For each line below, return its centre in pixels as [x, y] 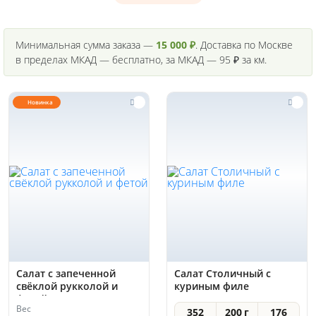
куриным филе [212, 286]
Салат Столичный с [223, 273]
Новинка [40, 102]
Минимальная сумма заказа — [86, 45]
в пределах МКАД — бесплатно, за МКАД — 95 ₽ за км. [141, 60]
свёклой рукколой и [67, 286]
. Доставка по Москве [244, 45]
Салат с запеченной [66, 273]
